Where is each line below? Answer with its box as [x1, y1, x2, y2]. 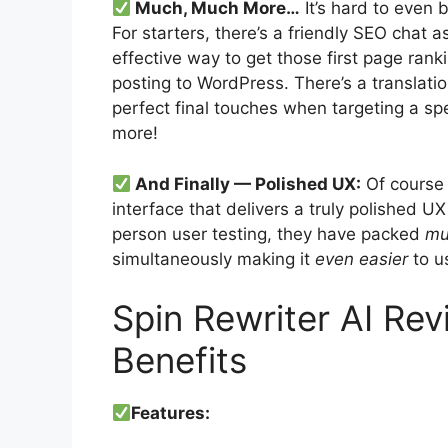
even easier [315, 248, 408, 269]
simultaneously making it [112, 248, 315, 269]
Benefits [112, 339, 247, 382]
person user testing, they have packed [112, 223, 425, 244]
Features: [131, 403, 211, 424]
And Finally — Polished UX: [131, 173, 362, 194]
